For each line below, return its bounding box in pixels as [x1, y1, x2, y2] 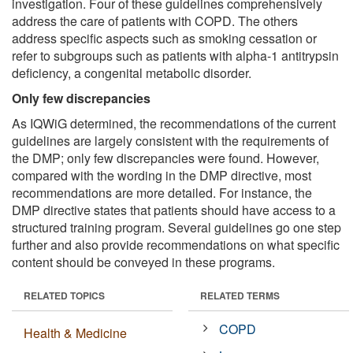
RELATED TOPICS [24, 288, 105, 303]
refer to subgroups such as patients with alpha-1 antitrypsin [12, 46, 339, 65]
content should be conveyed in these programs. [12, 252, 275, 271]
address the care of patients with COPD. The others [12, 11, 298, 30]
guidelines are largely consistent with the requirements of [12, 131, 329, 150]
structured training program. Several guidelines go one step [12, 217, 341, 236]
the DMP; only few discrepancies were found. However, [12, 148, 319, 167]
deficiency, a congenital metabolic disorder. [12, 63, 251, 82]
